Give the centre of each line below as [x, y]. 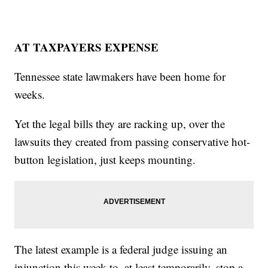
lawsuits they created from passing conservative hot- [133, 142]
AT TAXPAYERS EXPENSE [87, 47]
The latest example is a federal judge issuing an [121, 249]
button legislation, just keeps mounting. [105, 160]
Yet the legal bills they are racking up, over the [120, 124]
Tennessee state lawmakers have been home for [120, 77]
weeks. [30, 95]
